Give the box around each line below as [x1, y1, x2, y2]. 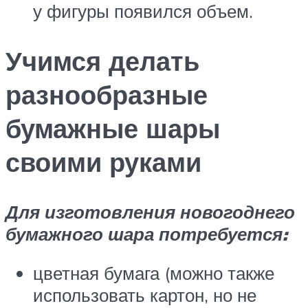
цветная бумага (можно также [33, 262, 274, 285]
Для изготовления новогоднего [5, 200, 295, 223]
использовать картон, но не [33, 284, 256, 307]
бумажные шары [5, 111, 220, 145]
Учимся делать [5, 43, 199, 78]
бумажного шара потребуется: [5, 222, 287, 245]
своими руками [5, 144, 201, 179]
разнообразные [5, 77, 208, 111]
